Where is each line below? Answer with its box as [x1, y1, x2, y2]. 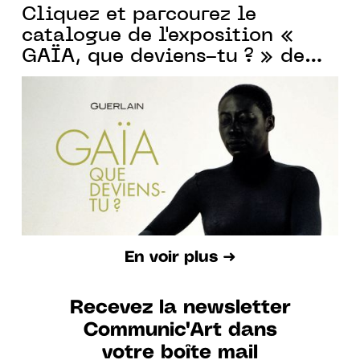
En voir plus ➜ [124, 250, 236, 266]
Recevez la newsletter [69, 299, 291, 318]
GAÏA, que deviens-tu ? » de [22, 47, 305, 66]
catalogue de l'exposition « [22, 27, 294, 45]
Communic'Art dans [83, 321, 277, 341]
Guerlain [22, 67, 104, 87]
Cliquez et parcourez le [22, 6, 256, 24]
